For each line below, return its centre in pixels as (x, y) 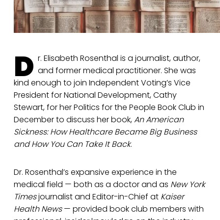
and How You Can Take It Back (72, 144)
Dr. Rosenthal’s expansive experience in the (95, 172)
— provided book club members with (134, 209)
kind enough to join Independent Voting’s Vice (102, 83)
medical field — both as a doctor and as (92, 185)
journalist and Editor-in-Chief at (99, 197)
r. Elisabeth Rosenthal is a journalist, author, (119, 58)
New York (188, 185)
